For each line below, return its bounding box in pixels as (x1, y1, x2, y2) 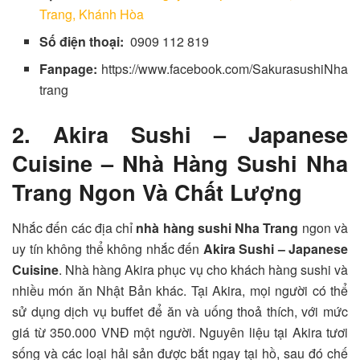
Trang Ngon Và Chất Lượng (12, 176, 302, 208)
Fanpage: (39, 59, 101, 79)
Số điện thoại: (39, 32, 128, 51)
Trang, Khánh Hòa (39, 5, 145, 24)
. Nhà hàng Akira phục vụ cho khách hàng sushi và (59, 260, 348, 279)
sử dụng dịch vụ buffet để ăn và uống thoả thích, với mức (12, 302, 348, 321)
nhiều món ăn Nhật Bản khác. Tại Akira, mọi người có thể (12, 281, 348, 300)
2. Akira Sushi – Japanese (12, 118, 348, 150)
